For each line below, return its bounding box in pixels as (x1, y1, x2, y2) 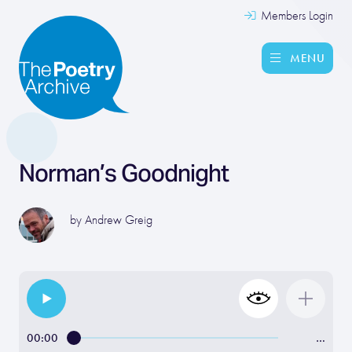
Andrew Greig (85, 213, 152, 227)
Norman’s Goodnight (19, 158, 229, 188)
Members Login (258, 9, 333, 23)
